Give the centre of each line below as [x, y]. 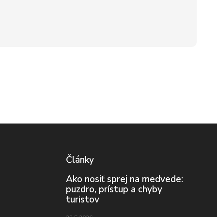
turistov [83, 199]
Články [80, 160]
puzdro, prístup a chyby [114, 189]
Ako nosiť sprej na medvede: [124, 179]
